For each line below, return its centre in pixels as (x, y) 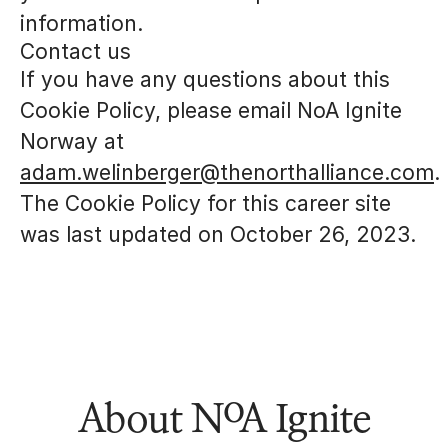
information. (81, 23)
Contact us (75, 51)
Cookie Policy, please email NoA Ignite (211, 110)
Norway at (72, 141)
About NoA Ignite (224, 418)
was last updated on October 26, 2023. (218, 234)
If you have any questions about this (205, 79)
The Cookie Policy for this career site (205, 203)
